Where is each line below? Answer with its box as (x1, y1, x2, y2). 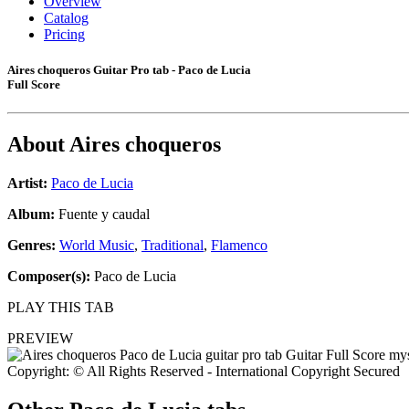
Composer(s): (7, 268, 90, 285)
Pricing (44, 26, 85, 42)
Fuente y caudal (55, 206, 150, 223)
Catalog (44, 10, 89, 26)
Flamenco (211, 237, 267, 254)
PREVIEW (7, 330, 73, 347)
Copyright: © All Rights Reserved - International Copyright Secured (7, 363, 400, 380)
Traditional (142, 237, 204, 254)
